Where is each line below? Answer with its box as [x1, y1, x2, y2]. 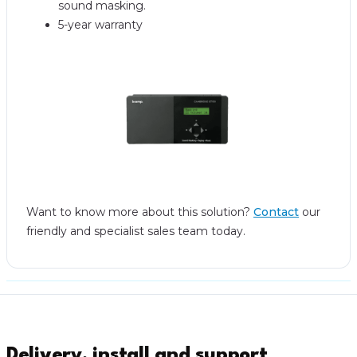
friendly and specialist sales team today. [26, 224, 245, 238]
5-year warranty [58, 18, 143, 32]
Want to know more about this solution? [26, 205, 253, 219]
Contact [253, 205, 299, 219]
